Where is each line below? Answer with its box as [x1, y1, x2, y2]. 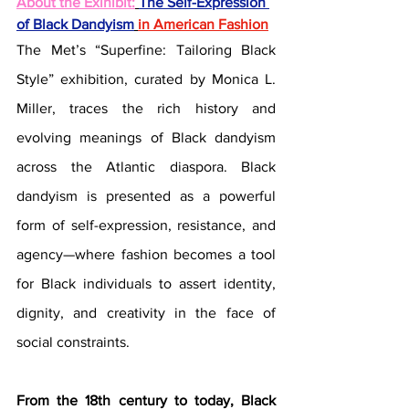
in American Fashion [138, 16, 268, 33]
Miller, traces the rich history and [16, 100, 276, 117]
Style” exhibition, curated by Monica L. [16, 71, 276, 88]
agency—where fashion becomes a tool [16, 246, 276, 263]
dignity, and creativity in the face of [16, 305, 276, 321]
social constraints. [16, 334, 133, 351]
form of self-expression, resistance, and [16, 217, 276, 234]
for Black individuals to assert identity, [16, 276, 276, 292]
